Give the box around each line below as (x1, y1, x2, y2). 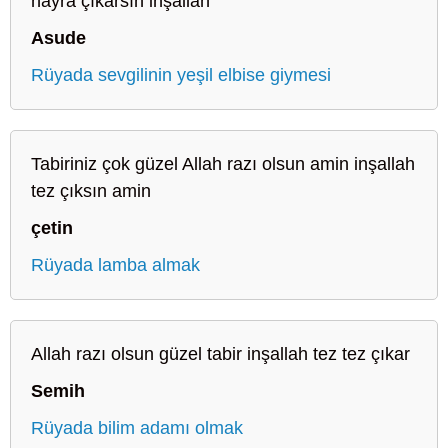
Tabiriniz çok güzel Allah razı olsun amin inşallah (31, 153, 415, 174)
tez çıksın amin (31, 180, 151, 201)
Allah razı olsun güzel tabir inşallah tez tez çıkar (31, 343, 410, 364)
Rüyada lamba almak (31, 254, 200, 275)
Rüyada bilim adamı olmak (31, 417, 243, 438)
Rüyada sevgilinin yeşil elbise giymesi (31, 64, 331, 85)
